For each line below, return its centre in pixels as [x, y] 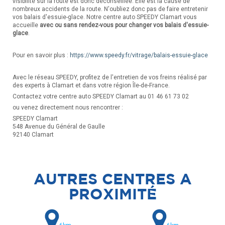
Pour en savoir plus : [41, 55]
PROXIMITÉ [113, 194]
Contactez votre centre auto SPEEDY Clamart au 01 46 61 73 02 [101, 96]
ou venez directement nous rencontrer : [68, 107]
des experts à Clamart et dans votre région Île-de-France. [92, 85]
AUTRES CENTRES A [113, 179]
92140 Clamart [33, 134]
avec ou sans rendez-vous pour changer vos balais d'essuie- [124, 25]
